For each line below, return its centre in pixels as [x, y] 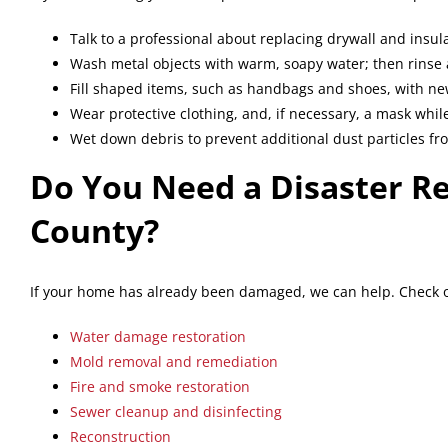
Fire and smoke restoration [160, 386]
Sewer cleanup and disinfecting [176, 411]
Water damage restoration [158, 336]
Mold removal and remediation [174, 361]
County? [94, 231]
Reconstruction [120, 436]
